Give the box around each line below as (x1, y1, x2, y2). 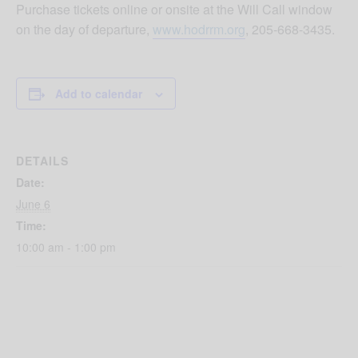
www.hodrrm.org (153, 19, 245, 38)
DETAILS (16, 152, 69, 169)
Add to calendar (55, 85, 142, 101)
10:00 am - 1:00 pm (16, 238, 116, 255)
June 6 (16, 195, 50, 212)
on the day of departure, (16, 19, 153, 38)
